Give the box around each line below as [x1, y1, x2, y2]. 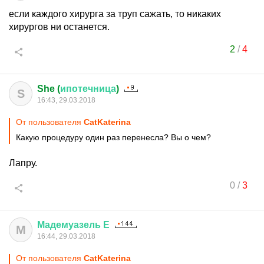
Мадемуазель [37, 220, 101, 230]
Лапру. [9, 158, 37, 168]
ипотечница [60, 84, 116, 94]
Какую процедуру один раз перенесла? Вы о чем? [16, 133, 211, 142]
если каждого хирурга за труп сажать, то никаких [9, 9, 221, 19]
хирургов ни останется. [9, 22, 110, 32]
